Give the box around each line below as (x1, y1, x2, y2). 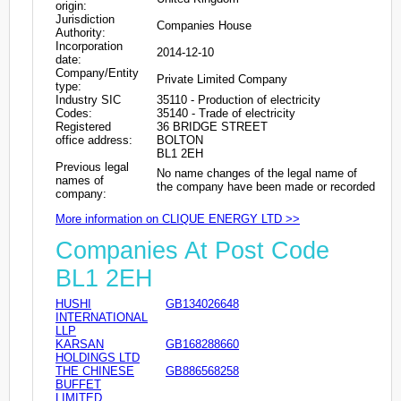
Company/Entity (55, 65, 139, 80)
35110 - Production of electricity (157, 92, 320, 107)
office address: (55, 132, 132, 147)
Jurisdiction (55, 12, 115, 26)
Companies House (157, 18, 252, 32)
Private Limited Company (157, 72, 287, 86)
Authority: (55, 25, 106, 39)
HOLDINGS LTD (55, 351, 140, 365)
